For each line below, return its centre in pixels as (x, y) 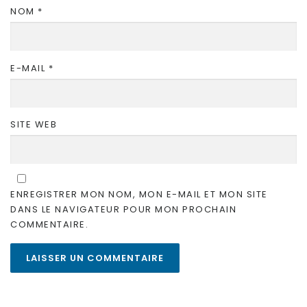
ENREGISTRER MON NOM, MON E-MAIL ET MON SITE (139, 194)
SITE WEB (34, 124)
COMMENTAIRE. (49, 224)
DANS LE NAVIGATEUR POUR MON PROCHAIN (123, 209)
